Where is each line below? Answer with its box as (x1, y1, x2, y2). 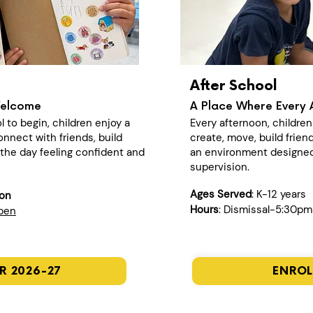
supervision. (190, 160, 249, 174)
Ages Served (190, 187, 252, 201)
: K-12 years (252, 187, 309, 201)
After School (190, 78, 277, 94)
